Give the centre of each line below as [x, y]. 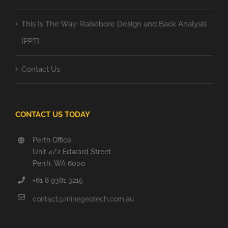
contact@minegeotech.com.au [83, 199]
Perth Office [52, 140]
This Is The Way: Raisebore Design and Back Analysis [114, 24]
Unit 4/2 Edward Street [72, 151]
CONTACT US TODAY [53, 114]
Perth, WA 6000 [59, 163]
